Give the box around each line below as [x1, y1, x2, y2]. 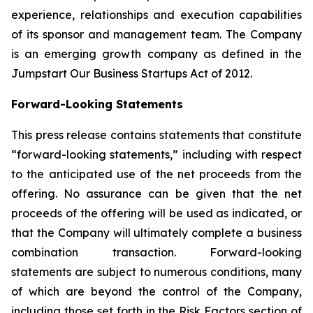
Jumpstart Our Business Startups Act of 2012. [11, 66, 252, 80]
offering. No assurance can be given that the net [11, 187, 302, 201]
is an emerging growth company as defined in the [11, 47, 302, 61]
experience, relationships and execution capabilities [11, 8, 302, 22]
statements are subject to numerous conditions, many [11, 265, 302, 279]
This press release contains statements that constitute [11, 128, 302, 142]
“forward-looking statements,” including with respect [11, 147, 302, 161]
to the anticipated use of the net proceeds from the [11, 167, 302, 181]
